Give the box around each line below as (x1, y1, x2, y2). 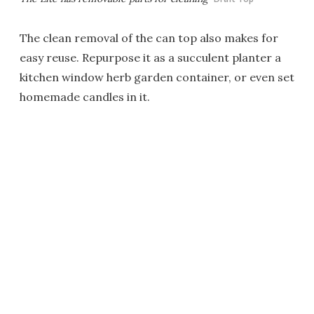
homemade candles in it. (20, 89, 150, 104)
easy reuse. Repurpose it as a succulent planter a (20, 50, 281, 64)
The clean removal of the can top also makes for (20, 30, 278, 45)
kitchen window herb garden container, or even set (20, 69, 294, 84)
